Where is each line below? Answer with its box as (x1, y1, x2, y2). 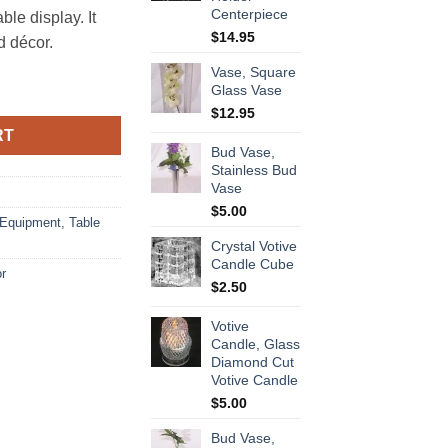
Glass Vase (211, 82, 282, 99)
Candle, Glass (211, 336, 300, 353)
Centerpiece (211, 6, 288, 23)
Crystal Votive (211, 238, 297, 255)
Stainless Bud (211, 162, 297, 179)
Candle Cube (211, 256, 294, 273)
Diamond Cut (211, 354, 294, 371)
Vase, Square (211, 64, 296, 81)
